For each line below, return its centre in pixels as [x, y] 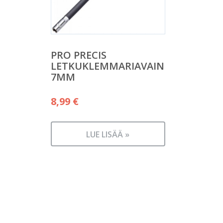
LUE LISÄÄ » [108, 134]
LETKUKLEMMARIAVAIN [108, 66]
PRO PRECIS [79, 55]
